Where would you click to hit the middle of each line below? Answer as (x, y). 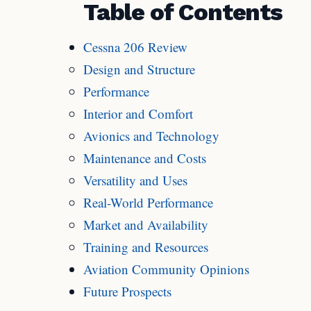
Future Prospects (127, 291)
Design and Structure (139, 69)
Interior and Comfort (138, 113)
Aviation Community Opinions (166, 269)
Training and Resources (146, 246)
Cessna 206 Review (135, 47)
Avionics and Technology (151, 135)
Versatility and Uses (135, 180)
